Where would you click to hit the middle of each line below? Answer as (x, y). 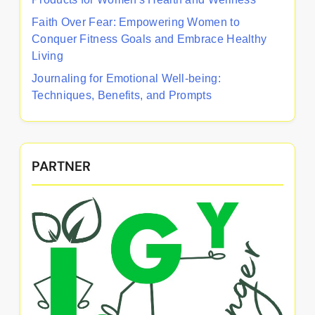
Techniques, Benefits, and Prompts (122, 95)
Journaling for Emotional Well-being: (126, 78)
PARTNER (61, 166)
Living (47, 56)
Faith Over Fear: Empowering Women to (136, 22)
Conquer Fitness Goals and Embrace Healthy (149, 39)
